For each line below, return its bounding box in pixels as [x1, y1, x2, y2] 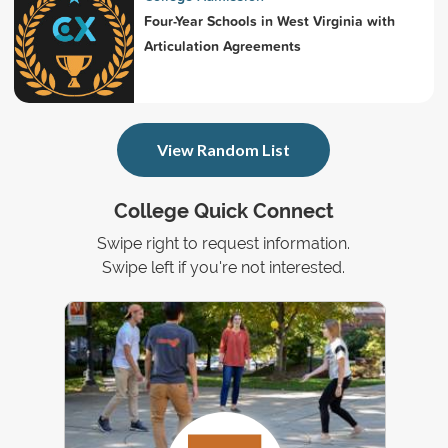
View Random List [157, 140, 291, 160]
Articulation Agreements [143, 36, 301, 57]
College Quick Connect [113, 200, 334, 224]
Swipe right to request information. [97, 234, 351, 254]
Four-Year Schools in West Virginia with [143, 11, 395, 32]
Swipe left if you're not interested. [102, 258, 346, 278]
